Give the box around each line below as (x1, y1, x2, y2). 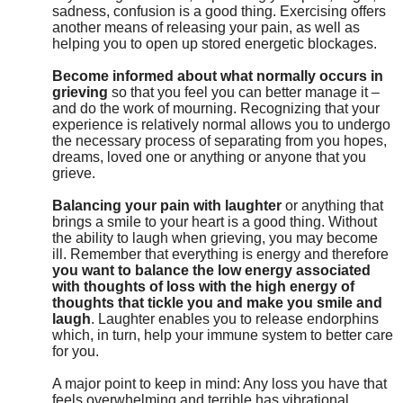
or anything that (282, 197, 383, 213)
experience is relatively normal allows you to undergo (52, 116, 390, 132)
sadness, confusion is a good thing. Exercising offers (52, 3, 386, 19)
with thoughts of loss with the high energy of (52, 278, 354, 294)
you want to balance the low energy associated (52, 262, 371, 278)
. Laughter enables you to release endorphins (91, 310, 379, 327)
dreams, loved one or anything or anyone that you (52, 148, 366, 165)
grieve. (52, 165, 95, 181)
